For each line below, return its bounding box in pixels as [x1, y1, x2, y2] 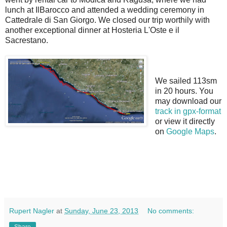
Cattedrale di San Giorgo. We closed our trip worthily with [5, 15, 210, 24]
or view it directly [155, 117, 215, 126]
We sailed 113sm [155, 76, 217, 85]
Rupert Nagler [9, 206, 54, 215]
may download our [155, 96, 221, 105]
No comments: [147, 206, 195, 215]
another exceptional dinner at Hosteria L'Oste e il [5, 25, 179, 34]
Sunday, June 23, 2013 [64, 206, 138, 215]
